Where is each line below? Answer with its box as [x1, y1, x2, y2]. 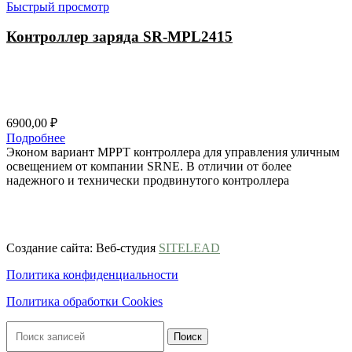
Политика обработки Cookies [6, 295, 163, 309]
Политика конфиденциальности [6, 268, 178, 282]
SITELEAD [159, 241, 220, 255]
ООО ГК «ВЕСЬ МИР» [6, 200, 132, 214]
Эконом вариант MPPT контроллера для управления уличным [6, 145, 339, 159]
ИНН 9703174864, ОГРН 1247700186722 [6, 214, 225, 229]
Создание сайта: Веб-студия [6, 241, 159, 255]
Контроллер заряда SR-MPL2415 [6, 28, 233, 46]
